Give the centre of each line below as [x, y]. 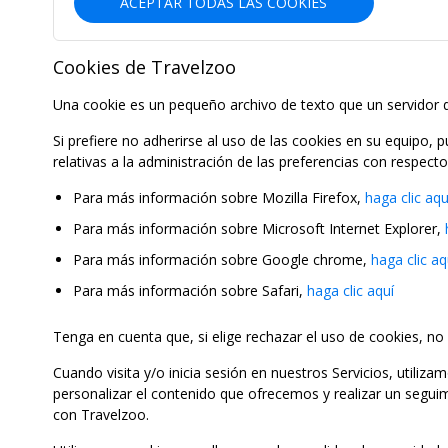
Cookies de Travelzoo [144, 66]
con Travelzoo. [100, 414]
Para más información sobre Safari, [189, 290]
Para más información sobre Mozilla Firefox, [218, 197]
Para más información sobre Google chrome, [221, 259]
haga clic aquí [350, 290]
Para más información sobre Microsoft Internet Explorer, [258, 228]
